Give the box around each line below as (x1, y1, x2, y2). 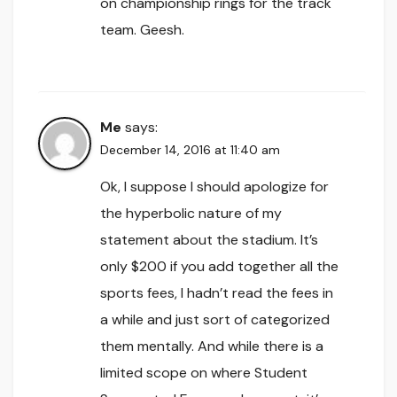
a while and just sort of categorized (100, 310, 330, 330)
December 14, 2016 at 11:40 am (100, 142, 280, 159)
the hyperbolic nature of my (100, 204, 282, 223)
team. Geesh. (100, 20, 184, 40)
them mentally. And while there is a (100, 337, 323, 356)
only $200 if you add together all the (100, 257, 339, 276)
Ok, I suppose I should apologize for (100, 177, 329, 197)
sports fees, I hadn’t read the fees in (100, 284, 333, 303)
